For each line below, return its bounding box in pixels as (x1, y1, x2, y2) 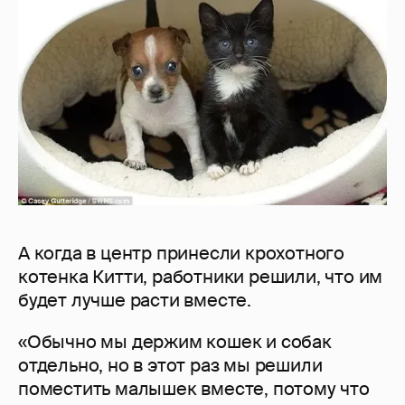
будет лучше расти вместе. (18, 287, 252, 312)
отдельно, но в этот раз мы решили (18, 353, 323, 377)
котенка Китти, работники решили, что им (18, 264, 383, 288)
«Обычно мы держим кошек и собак (18, 329, 332, 353)
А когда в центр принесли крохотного (18, 240, 344, 265)
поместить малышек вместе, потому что (18, 376, 370, 400)
